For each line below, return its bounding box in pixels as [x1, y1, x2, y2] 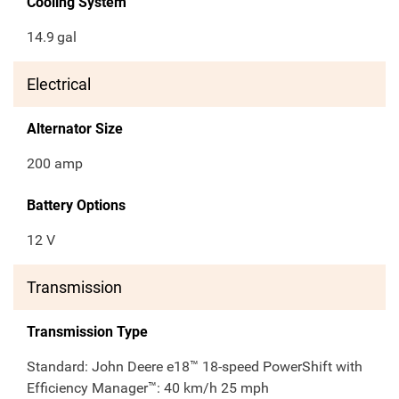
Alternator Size [27, 120, 123, 138]
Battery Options [27, 197, 126, 215]
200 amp [27, 155, 83, 173]
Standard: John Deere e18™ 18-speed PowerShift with [27, 358, 362, 376]
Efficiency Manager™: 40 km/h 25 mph [27, 379, 269, 397]
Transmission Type [27, 323, 148, 341]
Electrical [27, 75, 91, 94]
